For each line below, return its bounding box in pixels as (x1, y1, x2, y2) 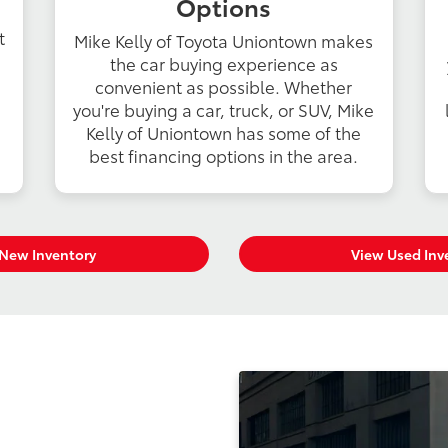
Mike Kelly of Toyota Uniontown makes (74, 28, 374, 52)
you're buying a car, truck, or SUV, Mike (73, 97, 375, 121)
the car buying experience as (109, 51, 338, 75)
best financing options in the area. (89, 143, 359, 167)
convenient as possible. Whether (95, 74, 353, 98)
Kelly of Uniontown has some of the (86, 120, 362, 144)
